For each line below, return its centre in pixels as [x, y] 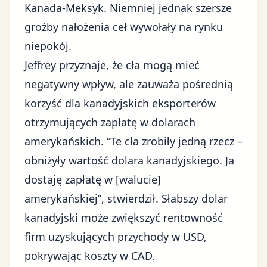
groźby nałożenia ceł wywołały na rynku [124, 27]
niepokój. [48, 46]
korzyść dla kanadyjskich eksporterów [120, 103]
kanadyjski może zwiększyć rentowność [124, 218]
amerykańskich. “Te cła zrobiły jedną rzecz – [133, 141]
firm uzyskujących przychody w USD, [116, 237]
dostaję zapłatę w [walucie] [93, 179]
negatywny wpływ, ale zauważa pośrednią [129, 84]
